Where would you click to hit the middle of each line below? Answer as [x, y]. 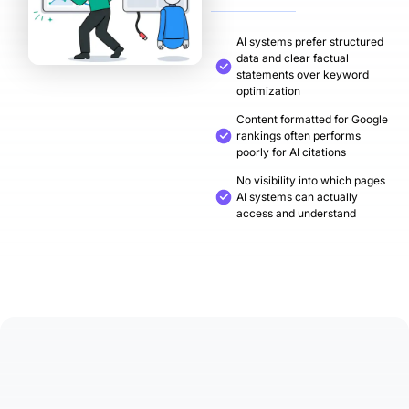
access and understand [297, 213]
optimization [269, 91]
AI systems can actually [298, 197]
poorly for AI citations [292, 152]
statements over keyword [303, 74]
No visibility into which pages [311, 180]
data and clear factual [293, 58]
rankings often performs [299, 136]
